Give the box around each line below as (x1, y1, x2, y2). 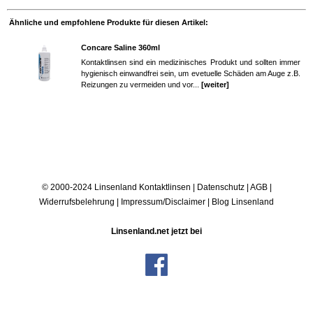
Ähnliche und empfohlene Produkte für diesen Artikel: (9, 17, 208, 27)
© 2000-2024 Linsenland (41, 182, 139, 192)
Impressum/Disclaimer (121, 196, 205, 207)
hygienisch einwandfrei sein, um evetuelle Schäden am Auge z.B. (81, 68, 300, 78)
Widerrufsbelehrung (39, 196, 115, 207)
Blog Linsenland (212, 196, 274, 207)
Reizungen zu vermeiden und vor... (81, 80, 201, 89)
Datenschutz (196, 182, 245, 192)
